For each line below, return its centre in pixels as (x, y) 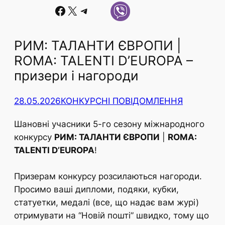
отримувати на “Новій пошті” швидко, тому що (111, 216)
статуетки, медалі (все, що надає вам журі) (106, 203)
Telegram (83, 10)
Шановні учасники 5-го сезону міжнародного (109, 124)
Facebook (57, 10)
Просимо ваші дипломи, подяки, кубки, (96, 190)
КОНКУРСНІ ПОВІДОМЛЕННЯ (122, 101)
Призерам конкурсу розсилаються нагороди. (108, 177)
